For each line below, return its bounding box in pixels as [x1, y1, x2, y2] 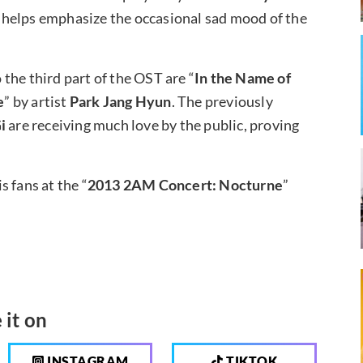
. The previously [171, 92, 273, 110]
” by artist [4, 92, 70, 110]
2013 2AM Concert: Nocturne [87, 175, 284, 194]
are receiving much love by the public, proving [6, 115, 300, 134]
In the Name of [194, 68, 291, 87]
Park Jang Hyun [69, 92, 172, 110]
